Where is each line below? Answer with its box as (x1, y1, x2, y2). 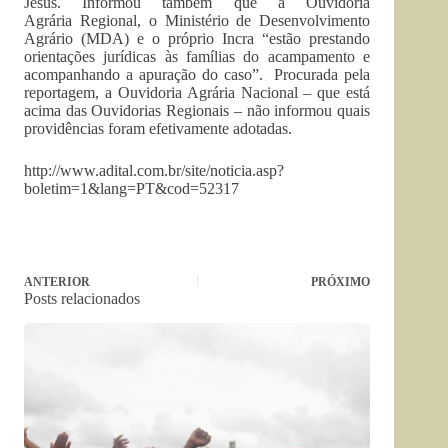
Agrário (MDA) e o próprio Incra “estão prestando (24, 30, 371, 47)
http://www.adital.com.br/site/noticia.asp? (24, 162, 284, 179)
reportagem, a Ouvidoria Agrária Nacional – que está (24, 84, 371, 101)
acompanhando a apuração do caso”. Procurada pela (24, 66, 371, 83)
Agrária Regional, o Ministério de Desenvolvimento (24, 12, 371, 29)
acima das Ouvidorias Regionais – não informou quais (24, 102, 371, 119)
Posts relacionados (24, 290, 140, 307)
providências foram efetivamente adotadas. (24, 120, 292, 137)
